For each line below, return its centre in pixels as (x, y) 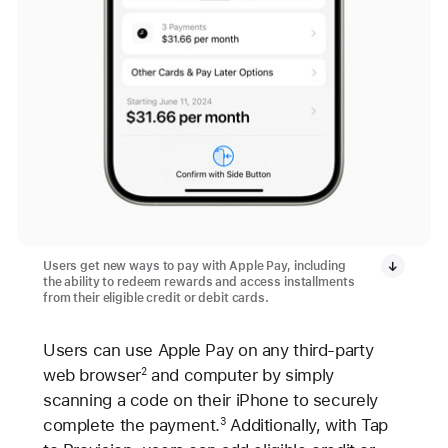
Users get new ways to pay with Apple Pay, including (194, 265)
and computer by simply (240, 374)
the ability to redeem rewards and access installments (198, 281)
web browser (91, 374)
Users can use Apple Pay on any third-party (208, 349)
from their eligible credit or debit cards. (155, 297)
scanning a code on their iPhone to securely (210, 399)
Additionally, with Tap (307, 424)
